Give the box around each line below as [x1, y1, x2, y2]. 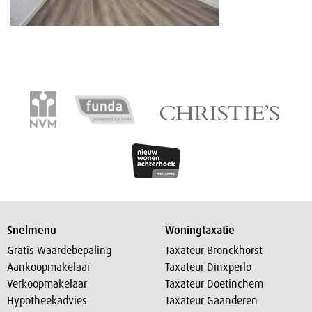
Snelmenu [7, 223, 56, 237]
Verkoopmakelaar [7, 276, 87, 290]
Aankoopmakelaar [7, 260, 91, 274]
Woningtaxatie [164, 223, 235, 237]
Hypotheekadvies [7, 293, 87, 307]
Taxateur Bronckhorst [164, 243, 263, 257]
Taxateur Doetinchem [164, 276, 263, 290]
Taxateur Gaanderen [164, 293, 258, 307]
